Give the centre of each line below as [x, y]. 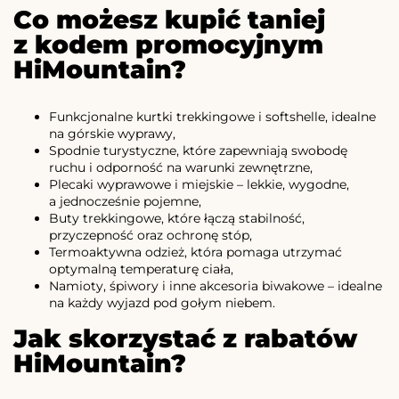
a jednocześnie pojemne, [125, 201]
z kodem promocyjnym [168, 44]
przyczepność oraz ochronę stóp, [151, 235]
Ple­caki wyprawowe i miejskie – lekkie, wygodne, [199, 184]
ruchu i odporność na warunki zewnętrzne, [181, 167]
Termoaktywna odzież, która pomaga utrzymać [195, 252]
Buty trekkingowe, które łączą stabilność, [177, 218]
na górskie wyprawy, [112, 133]
